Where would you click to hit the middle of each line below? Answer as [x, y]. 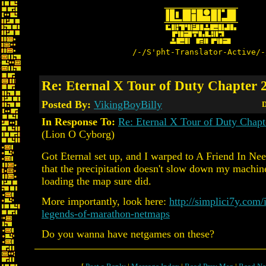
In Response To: [78, 122]
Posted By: [68, 104]
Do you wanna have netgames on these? [128, 234]
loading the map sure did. [96, 181]
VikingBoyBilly [128, 104]
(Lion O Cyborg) [78, 134]
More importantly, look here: [105, 201]
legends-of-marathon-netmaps [106, 214]
